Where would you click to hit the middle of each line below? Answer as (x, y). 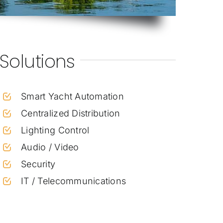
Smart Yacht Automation (72, 96)
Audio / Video (50, 147)
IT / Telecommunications (74, 181)
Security (38, 164)
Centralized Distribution (71, 113)
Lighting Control (55, 130)
